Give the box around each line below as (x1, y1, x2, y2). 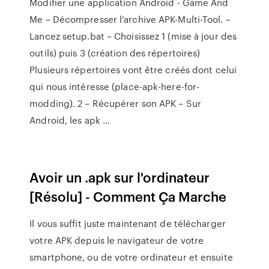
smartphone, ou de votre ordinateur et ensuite (29, 250, 233, 264)
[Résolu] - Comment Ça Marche (29, 187, 227, 205)
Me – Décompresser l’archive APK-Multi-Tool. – (29, 13, 231, 26)
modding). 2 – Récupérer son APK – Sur (29, 97, 201, 110)
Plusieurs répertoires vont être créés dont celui (29, 63, 237, 76)
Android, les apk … (29, 113, 110, 127)
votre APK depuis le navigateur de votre (29, 234, 204, 247)
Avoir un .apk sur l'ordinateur (29, 168, 210, 186)
